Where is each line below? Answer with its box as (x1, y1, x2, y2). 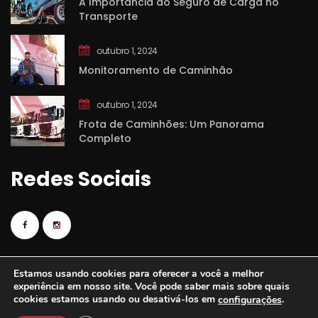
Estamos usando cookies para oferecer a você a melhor (13, 267, 263, 281)
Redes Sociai (11, 165, 151, 194)
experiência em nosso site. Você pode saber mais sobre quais (13, 280, 290, 294)
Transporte (79, 9, 138, 24)
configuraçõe (218, 293, 282, 307)
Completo (79, 131, 131, 146)
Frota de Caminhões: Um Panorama (79, 117, 264, 132)
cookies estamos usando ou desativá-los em (13, 292, 218, 307)
